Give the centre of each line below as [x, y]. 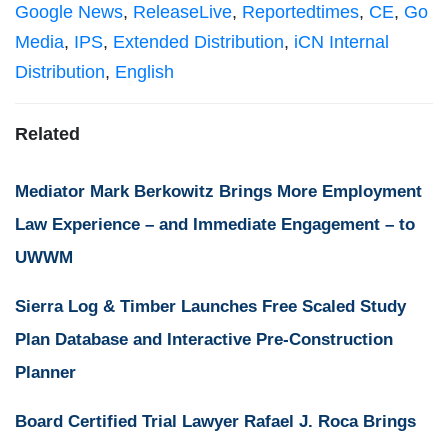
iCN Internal [341, 42]
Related [47, 134]
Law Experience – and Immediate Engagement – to [215, 225]
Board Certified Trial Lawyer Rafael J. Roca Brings [215, 422]
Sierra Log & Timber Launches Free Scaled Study [210, 307]
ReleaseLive [182, 12]
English [144, 72]
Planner [45, 373]
